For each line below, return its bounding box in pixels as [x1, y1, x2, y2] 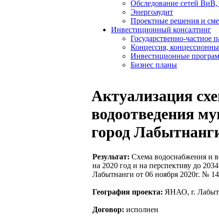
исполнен [124, 205, 158, 214]
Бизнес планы [131, 61, 177, 69]
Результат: [92, 153, 130, 161]
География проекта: [92, 188, 163, 197]
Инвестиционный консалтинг [111, 25, 211, 34]
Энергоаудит [131, 8, 173, 16]
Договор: [92, 205, 124, 214]
